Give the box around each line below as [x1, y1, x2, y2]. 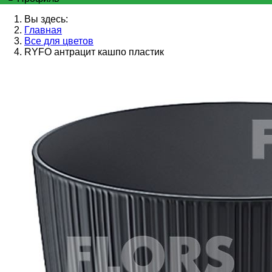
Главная [24, 25, 62, 36]
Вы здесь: [24, 14, 68, 25]
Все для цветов [24, 36, 93, 47]
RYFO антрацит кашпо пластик [24, 47, 164, 58]
